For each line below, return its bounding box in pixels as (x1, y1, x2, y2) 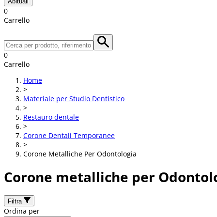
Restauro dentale (23, 112, 79, 122)
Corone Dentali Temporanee (23, 131, 115, 140)
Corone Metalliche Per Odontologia (23, 149, 137, 158)
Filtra (8, 197, 24, 205)
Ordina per (4, 206, 40, 216)
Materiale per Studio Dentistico (23, 94, 124, 103)
